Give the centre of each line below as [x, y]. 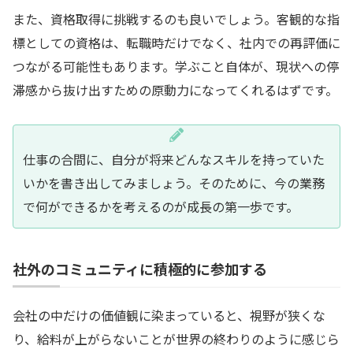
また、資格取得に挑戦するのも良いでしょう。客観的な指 [176, 19]
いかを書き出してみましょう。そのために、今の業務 [174, 182]
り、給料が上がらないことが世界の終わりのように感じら [176, 339]
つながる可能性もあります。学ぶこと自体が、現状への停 [176, 66]
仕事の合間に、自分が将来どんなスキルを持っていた [174, 159]
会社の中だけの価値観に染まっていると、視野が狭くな [169, 316]
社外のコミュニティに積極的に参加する [140, 269]
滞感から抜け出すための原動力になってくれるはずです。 [175, 89]
